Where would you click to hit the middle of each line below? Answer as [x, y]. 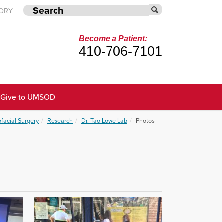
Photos [145, 121]
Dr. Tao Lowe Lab [104, 121]
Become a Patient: [113, 38]
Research [60, 121]
